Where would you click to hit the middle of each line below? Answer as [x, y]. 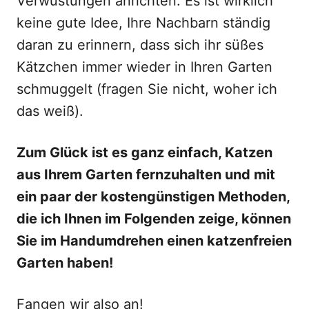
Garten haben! [65, 263]
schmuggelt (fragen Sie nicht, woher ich [147, 89]
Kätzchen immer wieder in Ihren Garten [144, 67]
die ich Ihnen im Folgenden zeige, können [154, 219]
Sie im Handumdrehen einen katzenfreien [154, 241]
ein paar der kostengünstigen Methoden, [153, 197]
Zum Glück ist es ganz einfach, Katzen [144, 152]
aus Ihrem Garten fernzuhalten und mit [146, 175]
